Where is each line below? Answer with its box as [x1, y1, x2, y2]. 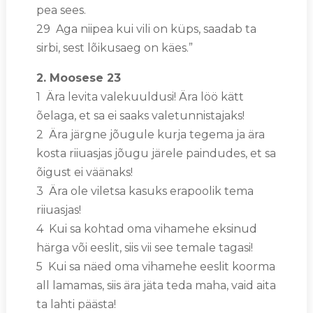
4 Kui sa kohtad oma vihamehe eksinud [36, 221, 257, 235]
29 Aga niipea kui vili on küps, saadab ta [36, 22, 256, 36]
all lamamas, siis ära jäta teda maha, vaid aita [36, 278, 276, 292]
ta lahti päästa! [36, 297, 116, 311]
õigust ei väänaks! [36, 165, 133, 179]
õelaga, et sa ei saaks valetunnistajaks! [36, 108, 245, 122]
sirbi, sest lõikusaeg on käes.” [36, 41, 193, 54]
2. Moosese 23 [36, 71, 121, 85]
